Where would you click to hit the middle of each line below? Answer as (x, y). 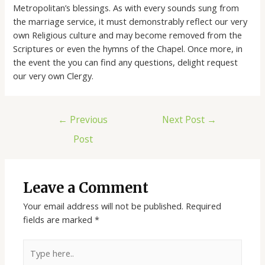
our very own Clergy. (54, 76)
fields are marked (59, 220)
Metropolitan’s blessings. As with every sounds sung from (126, 8)
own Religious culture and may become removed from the (128, 35)
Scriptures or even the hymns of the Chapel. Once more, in (128, 49)
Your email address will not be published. (104, 206)
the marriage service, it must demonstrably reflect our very (130, 22)
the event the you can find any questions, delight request (126, 62)
